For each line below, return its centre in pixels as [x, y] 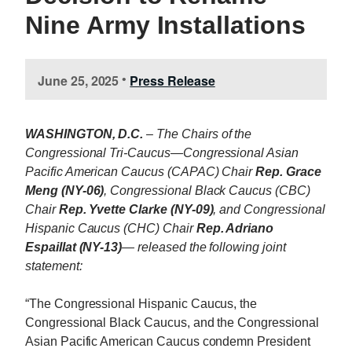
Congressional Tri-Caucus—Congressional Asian [162, 152]
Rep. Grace [288, 171]
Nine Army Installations [165, 25]
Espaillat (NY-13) [74, 247]
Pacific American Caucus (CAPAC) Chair [141, 171]
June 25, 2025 [79, 80]
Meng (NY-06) [65, 190]
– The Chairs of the [198, 134]
